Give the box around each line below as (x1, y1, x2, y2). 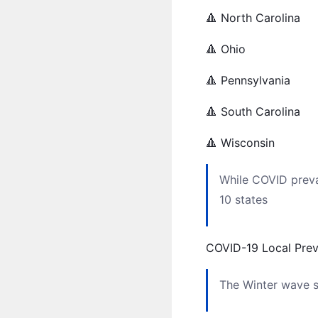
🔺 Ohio (206, 42, 246, 56)
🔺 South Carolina (206, 104, 300, 119)
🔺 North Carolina (206, 11, 300, 25)
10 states (219, 192, 268, 207)
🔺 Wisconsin (206, 136, 275, 150)
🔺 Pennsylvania (206, 73, 290, 87)
